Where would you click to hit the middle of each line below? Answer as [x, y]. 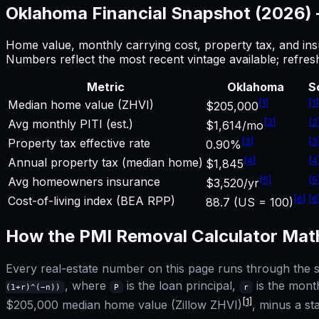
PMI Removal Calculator [178, 236]
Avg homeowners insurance [84, 181]
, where [87, 286]
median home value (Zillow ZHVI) [150, 305]
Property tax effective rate [79, 143]
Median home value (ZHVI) [81, 104]
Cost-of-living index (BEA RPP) [91, 200]
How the [42, 236]
